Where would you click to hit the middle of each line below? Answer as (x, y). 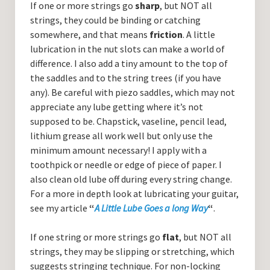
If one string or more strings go (96, 237)
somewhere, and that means (89, 35)
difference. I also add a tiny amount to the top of (129, 64)
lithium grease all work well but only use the (121, 136)
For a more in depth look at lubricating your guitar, (134, 194)
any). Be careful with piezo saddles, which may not (132, 93)
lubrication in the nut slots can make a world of (127, 49)
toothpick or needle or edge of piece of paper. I (126, 165)
